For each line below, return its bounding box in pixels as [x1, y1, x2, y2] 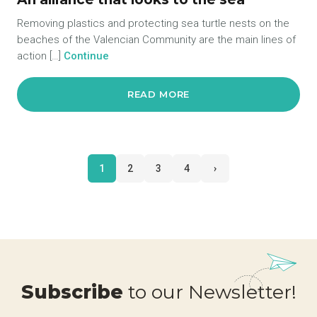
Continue [64, 50, 109, 63]
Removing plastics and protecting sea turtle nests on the [17, 17, 289, 30]
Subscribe [21, 280, 123, 304]
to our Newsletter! [122, 280, 296, 304]
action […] [17, 50, 64, 63]
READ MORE [127, 88, 190, 100]
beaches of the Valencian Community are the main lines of [17, 33, 296, 47]
